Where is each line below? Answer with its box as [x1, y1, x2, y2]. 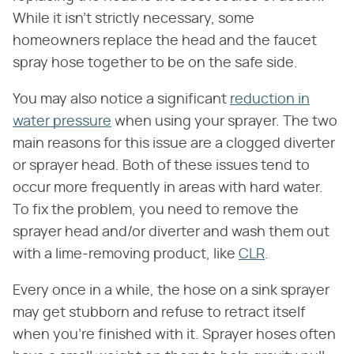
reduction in [230, 92, 310, 107]
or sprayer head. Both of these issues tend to [13, 159, 310, 174]
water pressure [13, 115, 111, 130]
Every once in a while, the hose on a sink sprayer [13, 284, 330, 299]
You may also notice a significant [13, 92, 230, 107]
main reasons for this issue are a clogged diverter [13, 137, 335, 152]
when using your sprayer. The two [111, 115, 337, 130]
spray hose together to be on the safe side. [13, 56, 298, 71]
